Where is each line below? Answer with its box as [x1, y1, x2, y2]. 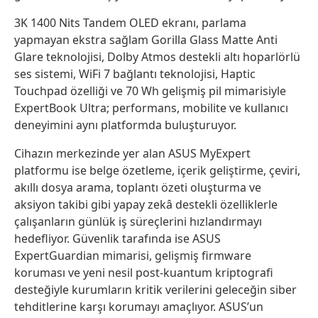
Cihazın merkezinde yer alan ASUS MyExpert [14, 146, 251, 162]
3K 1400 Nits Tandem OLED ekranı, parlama [14, 15, 246, 31]
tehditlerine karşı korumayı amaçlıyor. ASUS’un [14, 299, 263, 315]
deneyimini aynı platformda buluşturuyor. [14, 117, 236, 133]
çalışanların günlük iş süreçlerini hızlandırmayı [14, 214, 262, 230]
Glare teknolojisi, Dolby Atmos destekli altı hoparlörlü [14, 49, 300, 65]
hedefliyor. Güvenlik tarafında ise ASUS [14, 231, 221, 247]
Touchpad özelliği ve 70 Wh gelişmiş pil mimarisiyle [14, 83, 286, 99]
